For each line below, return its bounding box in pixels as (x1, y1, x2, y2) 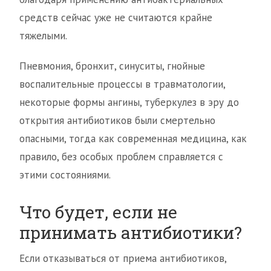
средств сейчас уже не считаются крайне (19, 11, 212, 24)
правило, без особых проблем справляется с (19, 150, 223, 163)
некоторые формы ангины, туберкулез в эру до (19, 96, 239, 109)
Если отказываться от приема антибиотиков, (19, 252, 226, 265)
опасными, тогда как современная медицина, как (19, 132, 247, 145)
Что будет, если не (19, 201, 177, 223)
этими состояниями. (19, 168, 111, 181)
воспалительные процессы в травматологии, (19, 77, 225, 91)
